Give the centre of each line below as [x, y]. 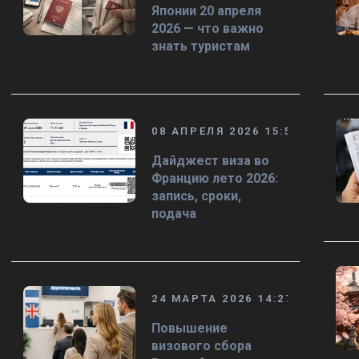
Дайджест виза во [210, 161]
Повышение [190, 328]
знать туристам [201, 46]
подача [174, 214]
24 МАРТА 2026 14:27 [222, 298]
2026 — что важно [208, 28]
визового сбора [202, 346]
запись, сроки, [196, 196]
